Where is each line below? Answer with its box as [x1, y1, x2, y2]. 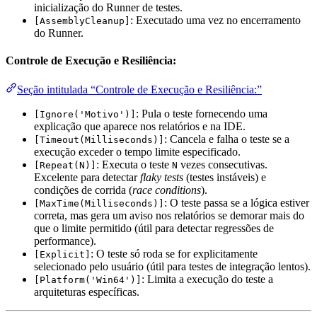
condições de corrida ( [34, 184, 132, 197]
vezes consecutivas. [178, 158, 267, 171]
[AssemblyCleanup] [34, 15, 130, 26]
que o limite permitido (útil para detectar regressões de [34, 222, 274, 235]
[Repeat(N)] [34, 160, 96, 171]
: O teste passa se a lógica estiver [164, 197, 309, 209]
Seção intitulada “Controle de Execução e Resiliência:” [17, 83, 262, 96]
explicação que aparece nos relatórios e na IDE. [34, 120, 246, 133]
